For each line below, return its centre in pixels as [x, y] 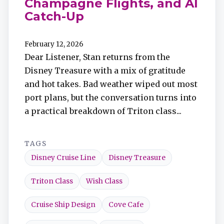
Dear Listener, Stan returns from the [97, 57]
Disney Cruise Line [63, 158]
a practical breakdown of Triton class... [103, 111]
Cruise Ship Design [63, 205]
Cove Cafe [126, 205]
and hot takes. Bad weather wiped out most [111, 84]
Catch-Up [54, 16]
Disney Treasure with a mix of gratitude [105, 70]
